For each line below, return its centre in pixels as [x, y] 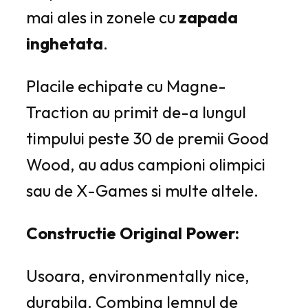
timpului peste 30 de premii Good [147, 138]
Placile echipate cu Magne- [126, 86]
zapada [207, 17]
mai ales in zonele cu [101, 17]
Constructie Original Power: [133, 233]
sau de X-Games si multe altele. [142, 190]
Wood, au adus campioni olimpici [146, 164]
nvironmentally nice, [174, 275]
